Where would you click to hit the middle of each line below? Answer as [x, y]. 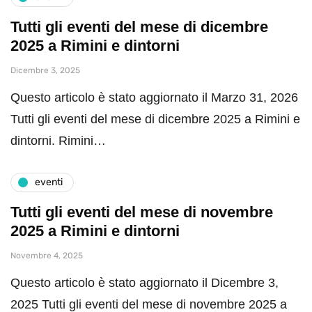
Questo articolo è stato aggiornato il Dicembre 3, [145, 282]
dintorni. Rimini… [58, 140]
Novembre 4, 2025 [47, 255]
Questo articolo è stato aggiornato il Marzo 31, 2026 [154, 97]
